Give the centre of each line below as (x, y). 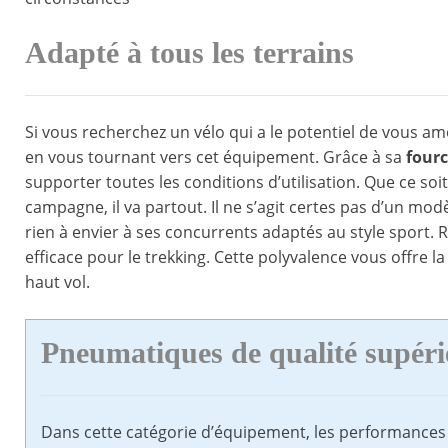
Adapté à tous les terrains (189, 53)
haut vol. (57, 282)
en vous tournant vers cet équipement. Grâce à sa (215, 157)
